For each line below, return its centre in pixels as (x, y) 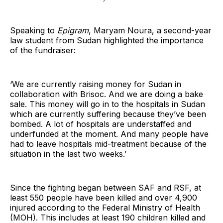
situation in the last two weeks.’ (68, 154)
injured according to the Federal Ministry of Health (105, 207)
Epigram (73, 30)
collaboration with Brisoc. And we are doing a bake (107, 94)
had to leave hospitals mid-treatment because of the (108, 144)
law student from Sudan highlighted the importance (107, 40)
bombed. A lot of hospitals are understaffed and (101, 124)
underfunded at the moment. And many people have (109, 134)
